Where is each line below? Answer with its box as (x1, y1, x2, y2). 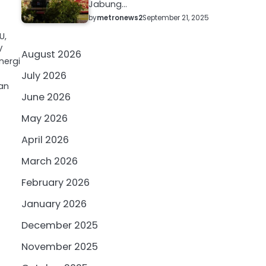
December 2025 (21, 218, 98, 233)
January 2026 (21, 197, 87, 211)
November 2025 (21, 240, 98, 254)
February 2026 (21, 176, 90, 190)
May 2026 (21, 112, 68, 126)
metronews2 (96, 12, 142, 23)
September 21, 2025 (142, 13, 209, 23)
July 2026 (21, 69, 66, 83)
